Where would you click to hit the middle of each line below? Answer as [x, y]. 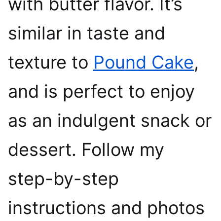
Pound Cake [144, 62]
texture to [51, 62]
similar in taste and [87, 33]
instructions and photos [106, 207]
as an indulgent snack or [110, 120]
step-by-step [63, 178]
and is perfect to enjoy [101, 91]
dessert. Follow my [86, 149]
